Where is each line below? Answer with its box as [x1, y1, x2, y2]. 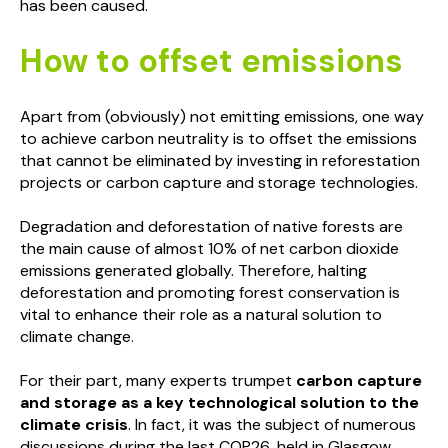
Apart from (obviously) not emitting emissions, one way [20, 105, 424, 127]
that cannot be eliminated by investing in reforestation [20, 149, 420, 171]
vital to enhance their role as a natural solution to [20, 303, 382, 325]
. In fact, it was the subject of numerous [128, 414, 416, 436]
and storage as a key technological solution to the [20, 392, 419, 414]
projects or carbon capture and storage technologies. [20, 171, 418, 193]
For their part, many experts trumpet [20, 370, 296, 392]
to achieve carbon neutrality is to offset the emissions [20, 127, 417, 149]
